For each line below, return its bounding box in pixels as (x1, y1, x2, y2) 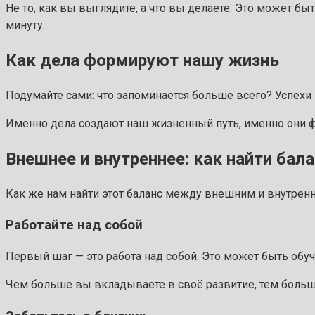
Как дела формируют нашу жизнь (6, 50, 279, 70)
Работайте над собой (6, 217, 143, 233)
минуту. (6, 18, 45, 32)
